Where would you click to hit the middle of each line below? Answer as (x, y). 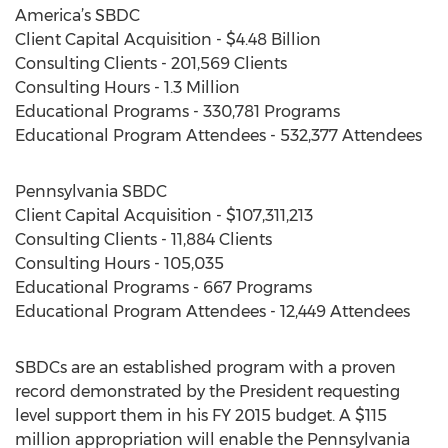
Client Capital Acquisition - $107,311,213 (164, 215)
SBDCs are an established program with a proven (205, 367)
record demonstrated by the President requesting (207, 391)
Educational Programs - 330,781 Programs (177, 111)
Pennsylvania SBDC (91, 191)
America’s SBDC (77, 15)
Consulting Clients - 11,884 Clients (143, 239)
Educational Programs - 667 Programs (163, 287)
